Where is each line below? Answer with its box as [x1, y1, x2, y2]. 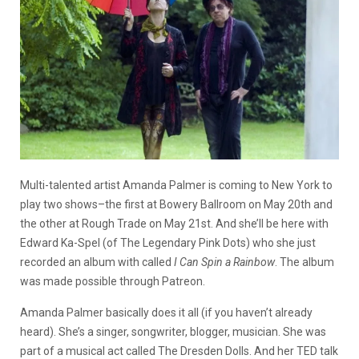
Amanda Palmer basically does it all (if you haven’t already [20, 305, 313, 319]
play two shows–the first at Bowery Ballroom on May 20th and [20, 197, 333, 211]
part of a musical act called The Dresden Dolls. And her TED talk [20, 344, 338, 357]
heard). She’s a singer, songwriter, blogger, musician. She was [20, 325, 326, 338]
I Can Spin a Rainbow [174, 255, 275, 268]
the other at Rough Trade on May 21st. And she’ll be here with [20, 216, 329, 230]
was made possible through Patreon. [20, 274, 205, 288]
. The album [275, 255, 334, 268]
